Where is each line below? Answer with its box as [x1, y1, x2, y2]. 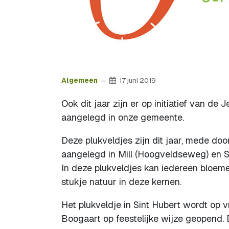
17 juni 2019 [119, 76, 156, 85]
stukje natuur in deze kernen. [61, 175, 181, 188]
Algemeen [61, 76, 98, 85]
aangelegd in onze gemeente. [61, 111, 184, 123]
